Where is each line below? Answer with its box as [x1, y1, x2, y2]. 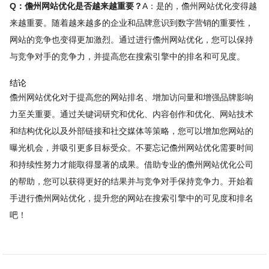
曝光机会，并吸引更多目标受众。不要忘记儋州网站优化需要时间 [9, 143, 253, 153]
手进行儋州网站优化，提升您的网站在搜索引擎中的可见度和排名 [9, 193, 253, 204]
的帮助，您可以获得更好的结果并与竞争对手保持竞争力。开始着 [9, 177, 253, 187]
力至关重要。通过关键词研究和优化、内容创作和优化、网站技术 [9, 109, 253, 119]
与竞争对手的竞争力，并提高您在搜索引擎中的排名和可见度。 [9, 51, 245, 61]
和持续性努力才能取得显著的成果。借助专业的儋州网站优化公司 [9, 160, 253, 170]
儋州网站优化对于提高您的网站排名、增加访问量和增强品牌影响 [9, 92, 253, 103]
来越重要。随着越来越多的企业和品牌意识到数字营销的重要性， [9, 17, 253, 28]
